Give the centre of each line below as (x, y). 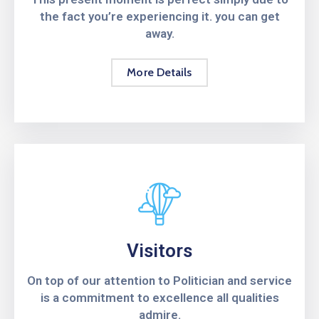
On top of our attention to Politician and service (159, 281)
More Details (159, 72)
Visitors (159, 251)
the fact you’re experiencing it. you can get (159, 16)
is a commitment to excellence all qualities (159, 298)
